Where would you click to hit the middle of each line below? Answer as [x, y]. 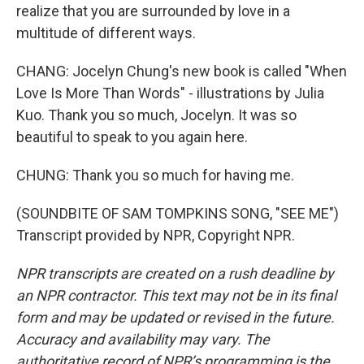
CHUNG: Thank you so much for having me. [155, 175]
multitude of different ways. [106, 33]
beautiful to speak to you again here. [132, 137]
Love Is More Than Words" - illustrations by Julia [170, 93]
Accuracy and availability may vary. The [143, 339]
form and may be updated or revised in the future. [175, 317]
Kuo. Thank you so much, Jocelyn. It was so [156, 115]
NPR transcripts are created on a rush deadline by [175, 273]
